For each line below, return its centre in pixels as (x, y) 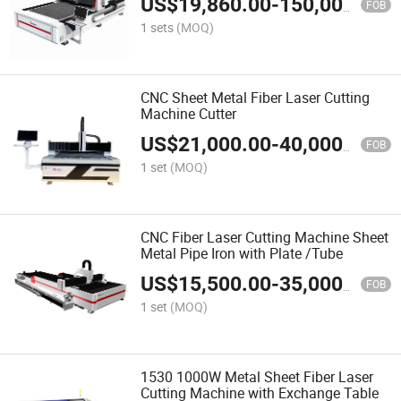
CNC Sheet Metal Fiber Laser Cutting (256, 97)
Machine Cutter (189, 113)
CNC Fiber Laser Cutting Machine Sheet (265, 238)
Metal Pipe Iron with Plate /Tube (242, 254)
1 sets (158, 27)
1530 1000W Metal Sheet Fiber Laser (257, 377)
